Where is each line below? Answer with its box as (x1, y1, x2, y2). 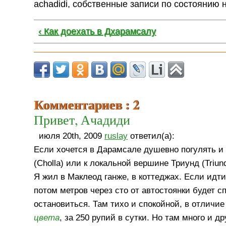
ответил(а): (128, 131, 175, 141)
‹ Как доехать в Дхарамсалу (38, 26, 156, 37)
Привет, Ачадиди (34, 111, 131, 129)
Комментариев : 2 (34, 95, 140, 115)
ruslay (104, 131, 128, 141)
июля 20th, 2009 (39, 131, 105, 141)
